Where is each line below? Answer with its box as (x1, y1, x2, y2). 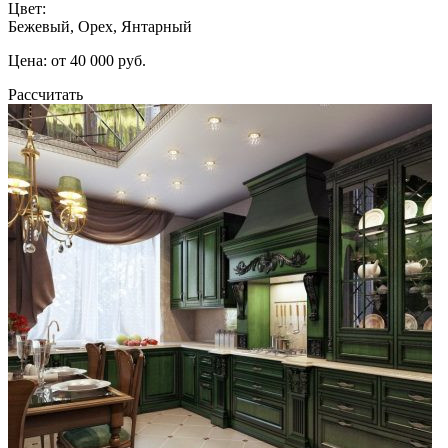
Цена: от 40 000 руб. (8, 51, 146, 69)
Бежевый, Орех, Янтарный (8, 17, 192, 35)
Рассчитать (8, 85, 83, 103)
